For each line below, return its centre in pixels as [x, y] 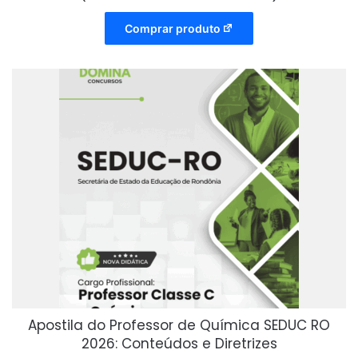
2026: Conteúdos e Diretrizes [179, 344]
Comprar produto [172, 29]
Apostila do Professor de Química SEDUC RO [179, 326]
